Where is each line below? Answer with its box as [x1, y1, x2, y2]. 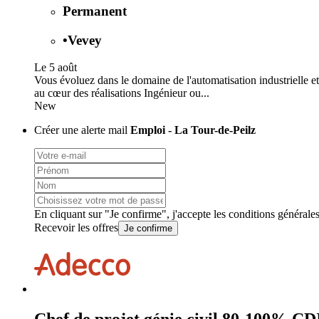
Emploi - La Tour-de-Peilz [130, 124, 256, 137]
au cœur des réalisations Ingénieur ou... [34, 87, 209, 100]
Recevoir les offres [34, 221, 118, 234]
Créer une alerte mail [34, 124, 130, 137]
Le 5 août [34, 61, 77, 74]
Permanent [63, 3, 127, 19]
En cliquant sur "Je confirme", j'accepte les [34, 208, 229, 221]
